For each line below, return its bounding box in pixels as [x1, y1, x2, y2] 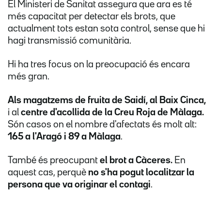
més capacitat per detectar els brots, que [8, 12, 175, 21]
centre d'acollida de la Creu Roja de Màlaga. [21, 108, 204, 117]
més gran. [8, 72, 49, 81]
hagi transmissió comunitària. [8, 36, 131, 46]
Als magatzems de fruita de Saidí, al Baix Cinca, [8, 96, 206, 105]
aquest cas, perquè [8, 168, 88, 177]
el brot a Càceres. [100, 156, 174, 165]
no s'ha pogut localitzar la [88, 168, 194, 177]
